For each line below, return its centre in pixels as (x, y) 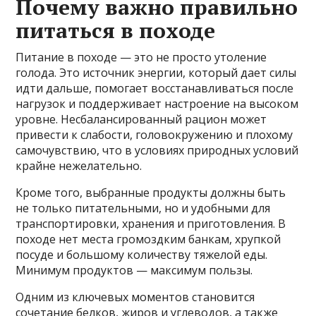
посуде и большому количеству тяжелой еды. (142, 255)
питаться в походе (116, 31)
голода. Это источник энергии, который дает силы (156, 73)
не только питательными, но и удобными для (143, 208)
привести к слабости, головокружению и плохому (154, 135)
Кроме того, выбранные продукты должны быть (151, 193)
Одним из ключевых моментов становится (135, 297)
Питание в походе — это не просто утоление (141, 57)
